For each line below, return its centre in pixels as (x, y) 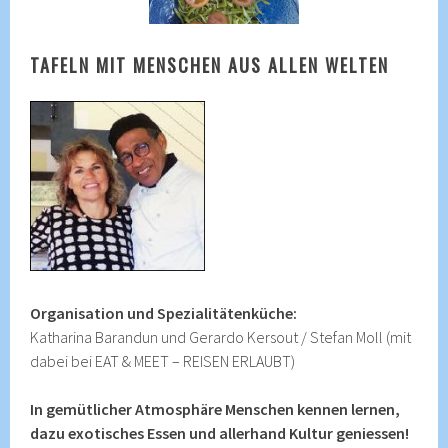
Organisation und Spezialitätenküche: (164, 312)
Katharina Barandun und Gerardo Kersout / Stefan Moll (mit (221, 336)
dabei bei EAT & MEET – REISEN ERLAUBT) (163, 360)
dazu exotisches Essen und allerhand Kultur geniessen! (220, 432)
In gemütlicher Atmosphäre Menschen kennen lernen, (215, 408)
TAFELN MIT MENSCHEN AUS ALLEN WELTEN (210, 65)
